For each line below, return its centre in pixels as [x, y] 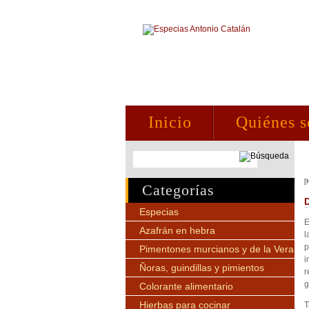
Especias [159, 212]
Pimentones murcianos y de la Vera [217, 249]
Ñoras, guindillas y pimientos [202, 268]
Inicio [170, 122]
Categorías [178, 190]
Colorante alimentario [186, 286]
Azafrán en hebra [177, 230]
